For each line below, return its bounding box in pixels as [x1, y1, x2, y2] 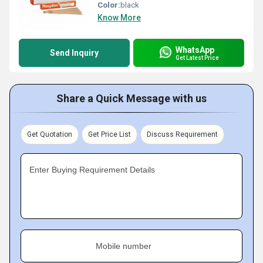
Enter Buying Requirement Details [29, 165, 155, 174]
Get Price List [88, 130, 131, 139]
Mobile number [96, 241, 151, 251]
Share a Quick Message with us [56, 92, 207, 104]
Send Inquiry [50, 48, 99, 58]
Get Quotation [27, 130, 72, 139]
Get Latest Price [176, 54, 219, 61]
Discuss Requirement [147, 130, 218, 139]
